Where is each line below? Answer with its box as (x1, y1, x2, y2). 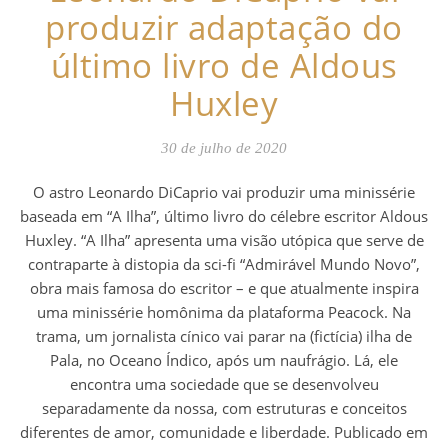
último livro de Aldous (50, 43, 398, 89)
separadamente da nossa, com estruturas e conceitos (41, 398, 407, 419)
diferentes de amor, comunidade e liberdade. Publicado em (20, 422, 428, 443)
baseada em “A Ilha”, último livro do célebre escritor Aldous (20, 206, 428, 227)
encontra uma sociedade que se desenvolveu (69, 374, 379, 395)
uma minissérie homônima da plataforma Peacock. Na (37, 302, 411, 323)
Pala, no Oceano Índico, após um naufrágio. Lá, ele (50, 350, 398, 371)
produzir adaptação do (45, 5, 403, 51)
